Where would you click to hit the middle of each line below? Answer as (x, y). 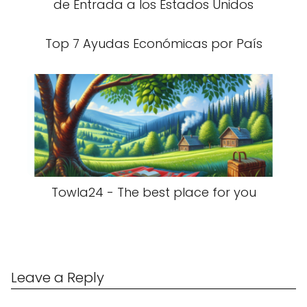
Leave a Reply (58, 277)
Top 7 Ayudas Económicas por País (153, 43)
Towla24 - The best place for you (153, 192)
